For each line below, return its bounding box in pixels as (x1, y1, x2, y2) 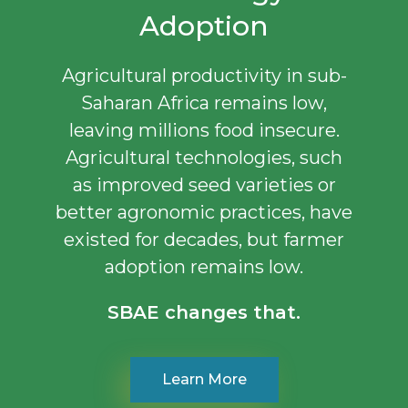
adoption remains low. (105, 255, 303, 278)
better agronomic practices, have (56, 200, 352, 223)
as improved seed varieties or (72, 173, 336, 196)
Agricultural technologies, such (66, 146, 342, 168)
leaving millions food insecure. (68, 118, 340, 141)
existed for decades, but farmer (64, 228, 344, 250)
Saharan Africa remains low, (81, 91, 327, 114)
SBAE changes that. (107, 301, 301, 323)
